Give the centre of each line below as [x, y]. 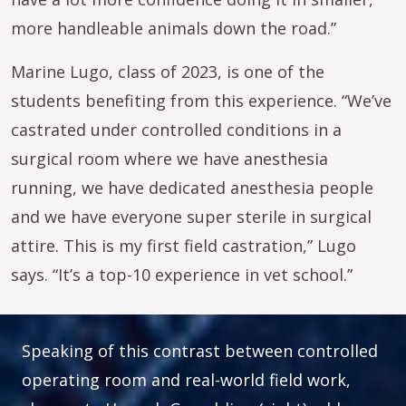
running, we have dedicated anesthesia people [192, 188]
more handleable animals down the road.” [176, 28]
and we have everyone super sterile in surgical [191, 217]
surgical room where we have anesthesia [169, 159]
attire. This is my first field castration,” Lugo [184, 246]
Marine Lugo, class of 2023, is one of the [168, 72]
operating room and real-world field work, [186, 380]
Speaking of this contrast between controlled [200, 351]
